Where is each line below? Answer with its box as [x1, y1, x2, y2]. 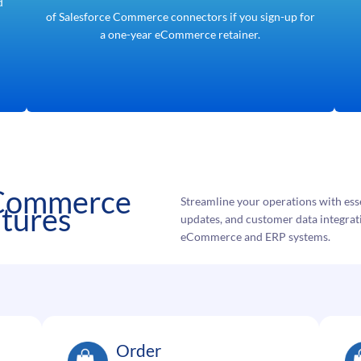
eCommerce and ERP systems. [180, 230, 330, 244]
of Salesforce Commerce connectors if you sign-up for [45, 9, 315, 23]
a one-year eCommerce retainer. [100, 27, 261, 41]
